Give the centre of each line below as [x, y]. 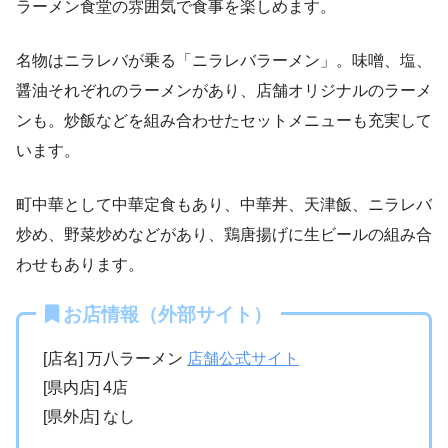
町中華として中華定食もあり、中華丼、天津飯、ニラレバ [224, 204]
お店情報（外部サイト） [167, 314]
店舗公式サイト [243, 358]
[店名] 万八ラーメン [115, 358]
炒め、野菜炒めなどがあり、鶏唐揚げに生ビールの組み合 [224, 234]
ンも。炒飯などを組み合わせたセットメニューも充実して [224, 120]
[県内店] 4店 [85, 387]
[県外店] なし [89, 416]
